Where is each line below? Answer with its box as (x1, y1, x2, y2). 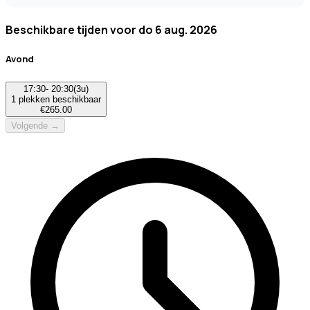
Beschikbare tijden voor (6, 21, 136, 37)
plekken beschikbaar (19, 94, 101, 105)
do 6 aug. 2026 (138, 21, 217, 37)
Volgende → (11, 120, 60, 131)
